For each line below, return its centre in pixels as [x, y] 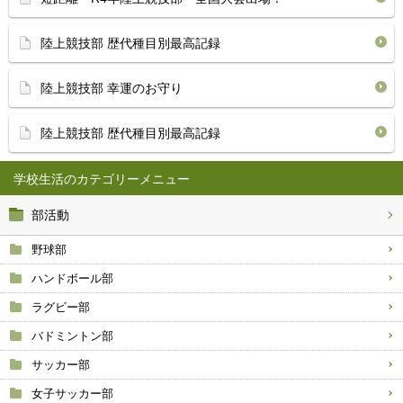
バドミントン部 [72, 336]
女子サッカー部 [72, 394]
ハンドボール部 [72, 278]
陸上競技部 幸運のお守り [112, 88]
